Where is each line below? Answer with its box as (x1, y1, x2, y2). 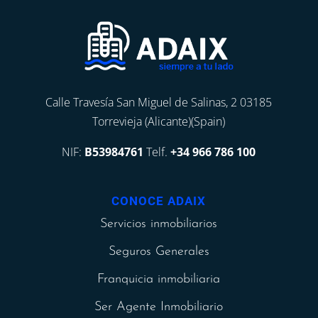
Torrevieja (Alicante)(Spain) (92, 114, 226, 130)
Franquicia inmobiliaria (97, 273, 221, 287)
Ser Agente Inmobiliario (94, 300, 224, 314)
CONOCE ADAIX (111, 194, 207, 209)
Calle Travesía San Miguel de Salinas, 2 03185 (45, 94, 273, 111)
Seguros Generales (108, 245, 209, 259)
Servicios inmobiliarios (100, 217, 218, 231)
